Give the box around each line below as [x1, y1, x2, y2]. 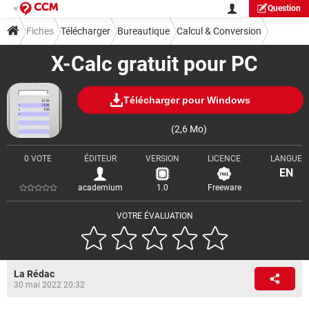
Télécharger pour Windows [123, 94, 250, 106]
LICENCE [208, 154, 241, 163]
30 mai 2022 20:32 [14, 280, 85, 290]
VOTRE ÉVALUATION [116, 211, 193, 221]
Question [268, 3, 301, 13]
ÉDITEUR [83, 154, 117, 163]
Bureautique [117, 26, 170, 37]
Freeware [207, 183, 241, 192]
